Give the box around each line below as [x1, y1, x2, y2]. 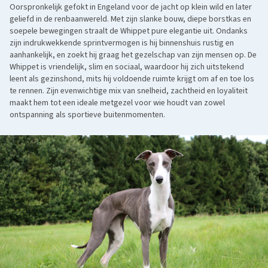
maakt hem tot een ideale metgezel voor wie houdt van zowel [10, 97, 225, 108]
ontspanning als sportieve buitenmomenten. [10, 109, 165, 120]
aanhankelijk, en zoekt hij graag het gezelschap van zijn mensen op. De [10, 49, 257, 60]
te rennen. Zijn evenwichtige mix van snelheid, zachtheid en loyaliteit [10, 85, 248, 96]
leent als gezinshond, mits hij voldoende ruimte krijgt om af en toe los [10, 73, 254, 84]
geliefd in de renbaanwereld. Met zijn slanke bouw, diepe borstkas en [10, 13, 251, 25]
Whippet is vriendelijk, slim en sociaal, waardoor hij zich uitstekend [10, 61, 244, 72]
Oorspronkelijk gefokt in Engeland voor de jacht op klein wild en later [10, 1, 252, 13]
